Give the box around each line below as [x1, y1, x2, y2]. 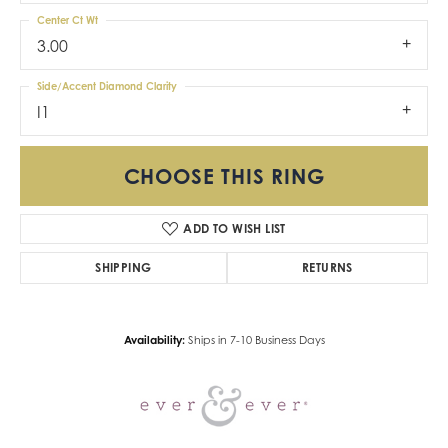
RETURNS [301, 260, 353, 276]
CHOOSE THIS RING [123, 163, 325, 190]
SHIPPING [95, 260, 152, 276]
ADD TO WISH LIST [183, 221, 286, 237]
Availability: [123, 333, 185, 348]
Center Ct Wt [37, 13, 98, 26]
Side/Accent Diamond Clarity [37, 79, 177, 92]
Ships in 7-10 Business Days [187, 333, 325, 348]
